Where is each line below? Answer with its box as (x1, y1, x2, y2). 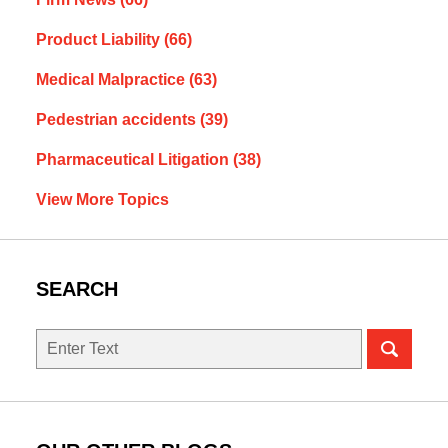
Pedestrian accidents (35, 111, 200, 129)
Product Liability (35, 31, 164, 49)
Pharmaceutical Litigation (35, 151, 233, 169)
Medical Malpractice (35, 71, 189, 89)
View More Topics (35, 191, 169, 209)
